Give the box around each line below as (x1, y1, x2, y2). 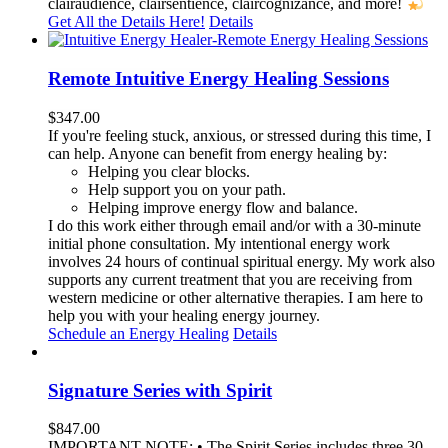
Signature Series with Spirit (48, 379, 272, 401)
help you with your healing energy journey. (48, 306, 320, 324)
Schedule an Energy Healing (48, 324, 229, 342)
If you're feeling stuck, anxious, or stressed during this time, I (48, 126, 431, 144)
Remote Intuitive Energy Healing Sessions (48, 68, 389, 90)
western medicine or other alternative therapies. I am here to (48, 288, 423, 306)
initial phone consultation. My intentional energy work (48, 234, 390, 252)
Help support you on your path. (88, 180, 286, 198)
